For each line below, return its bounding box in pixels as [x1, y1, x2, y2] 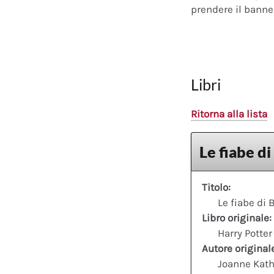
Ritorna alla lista [191, 108, 267, 120]
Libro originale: [202, 211, 272, 224]
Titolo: [202, 180, 231, 193]
